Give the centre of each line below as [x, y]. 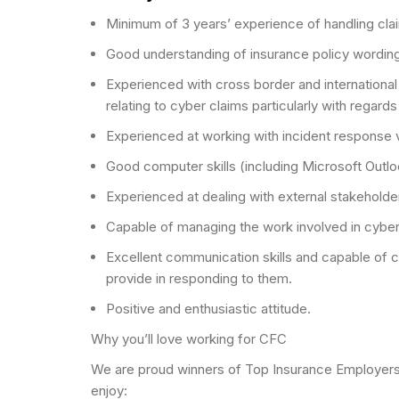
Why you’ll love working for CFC [189, 338]
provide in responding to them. [199, 278]
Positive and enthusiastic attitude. [208, 308]
